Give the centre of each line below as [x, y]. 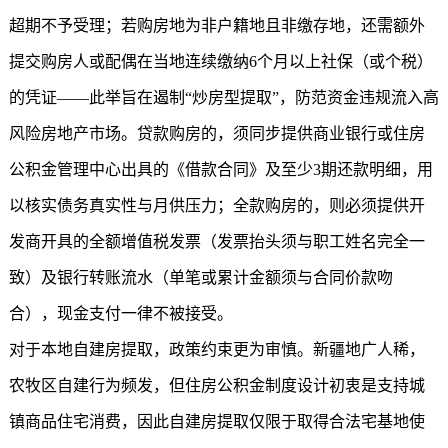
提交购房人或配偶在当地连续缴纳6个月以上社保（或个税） [220, 61]
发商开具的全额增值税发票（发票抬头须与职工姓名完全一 [216, 241]
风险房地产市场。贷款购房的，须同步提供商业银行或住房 [216, 133]
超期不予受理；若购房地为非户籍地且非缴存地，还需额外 [216, 25]
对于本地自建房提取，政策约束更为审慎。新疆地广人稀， [216, 349]
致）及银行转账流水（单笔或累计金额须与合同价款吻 [200, 277]
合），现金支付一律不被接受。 [120, 313]
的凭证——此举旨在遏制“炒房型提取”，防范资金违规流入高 [223, 97]
